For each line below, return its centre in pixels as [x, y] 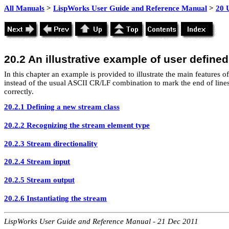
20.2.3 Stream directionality [51, 143]
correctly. [19, 91]
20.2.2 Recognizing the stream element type [77, 125]
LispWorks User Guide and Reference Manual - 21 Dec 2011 [101, 222]
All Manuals [24, 8]
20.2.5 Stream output [39, 180]
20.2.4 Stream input [37, 162]
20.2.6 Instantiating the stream [55, 198]
